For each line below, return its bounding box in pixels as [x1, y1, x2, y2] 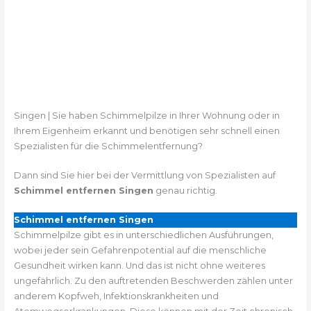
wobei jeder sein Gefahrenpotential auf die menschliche [13, 245, 267, 256]
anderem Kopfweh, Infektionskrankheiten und [13, 291, 219, 302]
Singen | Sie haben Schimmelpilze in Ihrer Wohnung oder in [13, 110, 280, 121]
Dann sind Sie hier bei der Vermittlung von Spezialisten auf [13, 169, 276, 180]
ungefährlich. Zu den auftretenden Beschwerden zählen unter [13, 276, 293, 287]
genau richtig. [153, 185, 217, 196]
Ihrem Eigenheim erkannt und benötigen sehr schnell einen [13, 125, 280, 136]
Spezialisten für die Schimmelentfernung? [13, 140, 203, 151]
